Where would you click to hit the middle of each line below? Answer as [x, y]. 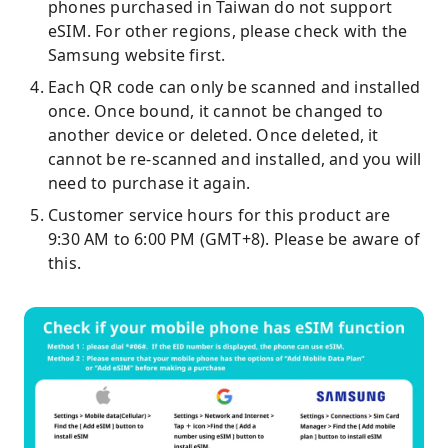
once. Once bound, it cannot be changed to [216, 111]
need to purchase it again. [149, 183]
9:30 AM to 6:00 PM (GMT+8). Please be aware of [234, 239]
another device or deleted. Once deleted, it [213, 135]
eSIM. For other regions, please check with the [228, 31]
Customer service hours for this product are [219, 215]
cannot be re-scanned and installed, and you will [235, 159]
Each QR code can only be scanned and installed [234, 87]
